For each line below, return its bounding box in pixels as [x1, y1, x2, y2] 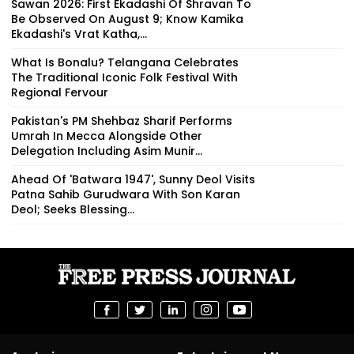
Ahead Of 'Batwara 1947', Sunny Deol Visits [11, 171, 255, 187]
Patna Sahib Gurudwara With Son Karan [11, 186, 240, 202]
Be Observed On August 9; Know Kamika [11, 10, 243, 27]
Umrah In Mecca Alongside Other [11, 127, 202, 144]
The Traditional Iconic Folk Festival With [11, 69, 238, 85]
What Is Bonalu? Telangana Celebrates [11, 54, 239, 70]
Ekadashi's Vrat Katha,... [11, 25, 147, 42]
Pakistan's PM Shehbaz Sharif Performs [11, 112, 232, 129]
